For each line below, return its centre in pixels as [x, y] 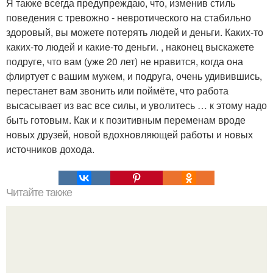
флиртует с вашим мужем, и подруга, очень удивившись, [134, 76]
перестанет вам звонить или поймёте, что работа [117, 90]
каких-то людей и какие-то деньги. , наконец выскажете [130, 46]
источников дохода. [50, 149]
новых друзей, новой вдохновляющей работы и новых [129, 134]
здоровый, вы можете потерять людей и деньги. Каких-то [135, 32]
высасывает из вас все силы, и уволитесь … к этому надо [136, 105]
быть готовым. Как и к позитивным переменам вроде [126, 119]
